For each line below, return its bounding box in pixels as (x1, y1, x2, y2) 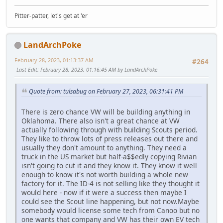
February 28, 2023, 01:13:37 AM (14, 56, 94, 64)
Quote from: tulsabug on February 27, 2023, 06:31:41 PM (29, 87, 183, 96)
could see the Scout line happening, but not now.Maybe (21, 196, 199, 206)
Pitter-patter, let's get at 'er (14, 11, 88, 20)
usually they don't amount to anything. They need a (21, 142, 187, 152)
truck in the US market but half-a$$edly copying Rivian (21, 151, 197, 161)
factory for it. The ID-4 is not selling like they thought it (21, 178, 200, 188)
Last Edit (16, 65, 37, 73)
